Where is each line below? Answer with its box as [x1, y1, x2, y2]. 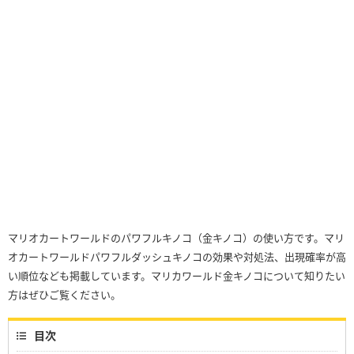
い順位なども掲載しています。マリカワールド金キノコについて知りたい [8, 269, 345, 284]
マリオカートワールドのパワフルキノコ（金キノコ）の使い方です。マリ [8, 231, 345, 246]
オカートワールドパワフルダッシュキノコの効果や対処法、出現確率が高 [8, 250, 346, 265]
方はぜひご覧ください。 [8, 288, 121, 303]
